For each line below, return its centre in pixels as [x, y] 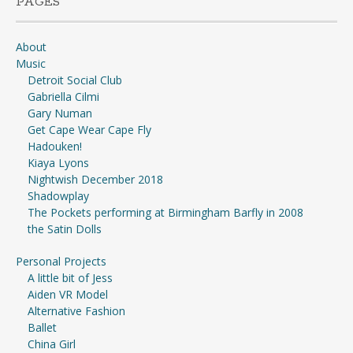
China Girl [52, 344]
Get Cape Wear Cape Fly [89, 129]
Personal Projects [61, 261]
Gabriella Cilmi [63, 96]
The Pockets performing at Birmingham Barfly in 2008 [165, 212]
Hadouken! [55, 146]
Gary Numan [60, 113]
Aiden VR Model [68, 294]
